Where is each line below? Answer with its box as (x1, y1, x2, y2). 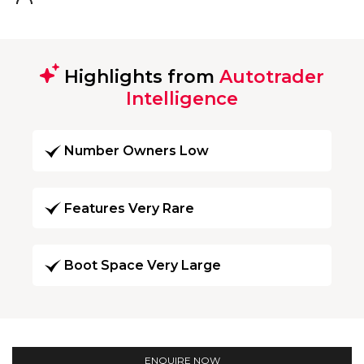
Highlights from (59, 65, 219, 88)
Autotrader (219, 65, 324, 88)
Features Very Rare (64, 200, 194, 216)
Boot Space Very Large (64, 258, 221, 274)
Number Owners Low (64, 143, 209, 159)
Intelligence (126, 87, 238, 110)
